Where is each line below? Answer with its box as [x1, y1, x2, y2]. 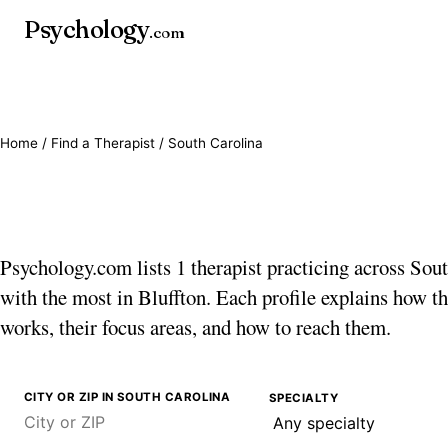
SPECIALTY [269, 390, 339, 405]
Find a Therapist [51, 135, 155, 151]
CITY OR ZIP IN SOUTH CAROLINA [24, 390, 231, 404]
